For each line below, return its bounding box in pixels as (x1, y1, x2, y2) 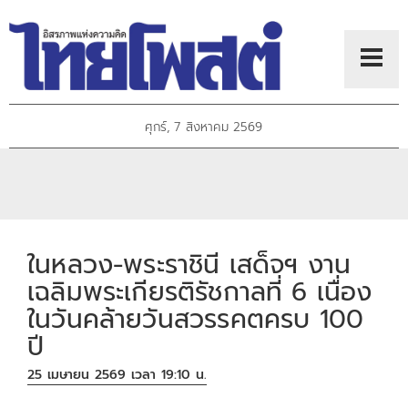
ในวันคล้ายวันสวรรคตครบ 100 (27, 299, 364, 339)
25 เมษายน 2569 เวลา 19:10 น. (27, 365, 208, 385)
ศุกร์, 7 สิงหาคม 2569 (145, 117, 263, 138)
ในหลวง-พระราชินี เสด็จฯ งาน (27, 244, 352, 284)
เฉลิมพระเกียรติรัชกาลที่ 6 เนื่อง (27, 271, 372, 311)
